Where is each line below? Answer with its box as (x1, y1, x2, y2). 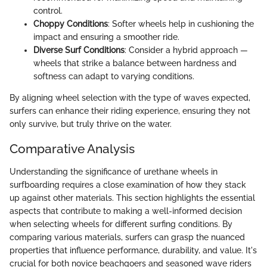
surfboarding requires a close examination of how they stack (10, 179, 246, 190)
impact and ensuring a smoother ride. (33, 32, 179, 42)
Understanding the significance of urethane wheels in (10, 166, 218, 176)
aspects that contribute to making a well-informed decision (10, 206, 242, 216)
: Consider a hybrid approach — (125, 45, 248, 55)
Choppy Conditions (33, 19, 108, 29)
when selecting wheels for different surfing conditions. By (10, 219, 232, 229)
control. (33, 6, 63, 15)
